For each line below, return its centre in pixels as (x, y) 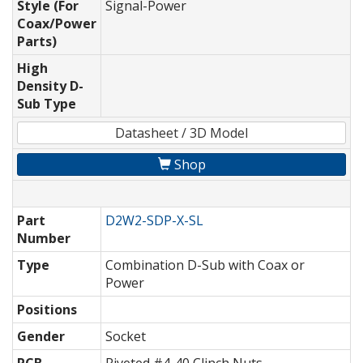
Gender (41, 337)
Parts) (37, 42)
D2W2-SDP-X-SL (154, 221)
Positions (47, 310)
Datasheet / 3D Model (181, 133)
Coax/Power (57, 24)
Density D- (50, 86)
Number (44, 239)
